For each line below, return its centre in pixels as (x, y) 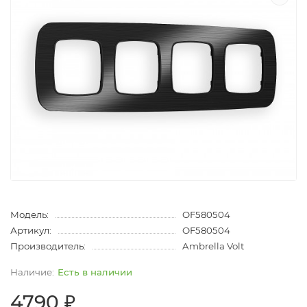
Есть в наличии (95, 272)
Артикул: (31, 230)
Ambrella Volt (213, 246)
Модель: (29, 214)
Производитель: (48, 246)
